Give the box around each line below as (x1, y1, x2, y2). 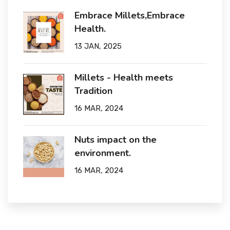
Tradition (74, 85, 112, 97)
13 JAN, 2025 (74, 42, 122, 51)
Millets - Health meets (74, 71, 173, 84)
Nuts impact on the (74, 133, 157, 146)
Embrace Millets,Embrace (74, 9, 185, 22)
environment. (74, 147, 131, 159)
